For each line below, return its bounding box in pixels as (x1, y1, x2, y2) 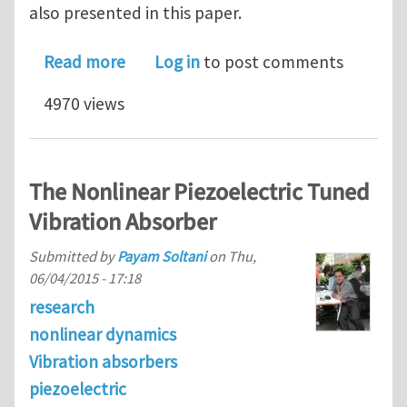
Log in (154, 51, 200, 74)
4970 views (44, 93, 124, 115)
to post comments (200, 51, 343, 74)
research (29, 295, 94, 318)
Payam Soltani (117, 246, 206, 265)
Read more (44, 51, 125, 74)
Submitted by (29, 246, 117, 265)
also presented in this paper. (29, 2, 242, 25)
